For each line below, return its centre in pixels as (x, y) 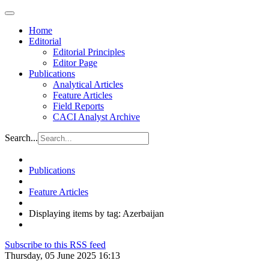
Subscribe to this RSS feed (55, 245)
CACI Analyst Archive (96, 117)
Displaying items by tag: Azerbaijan (96, 213)
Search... (21, 138)
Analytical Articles (88, 84)
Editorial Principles (89, 52)
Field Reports (78, 106)
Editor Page (75, 63)
